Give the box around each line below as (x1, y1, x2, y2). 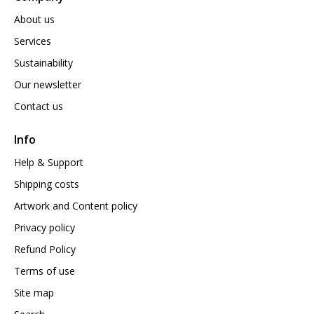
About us (14, 13, 55, 27)
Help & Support (14, 156, 83, 170)
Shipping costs (14, 177, 79, 191)
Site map (14, 286, 54, 300)
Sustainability (14, 56, 73, 70)
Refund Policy (14, 243, 76, 257)
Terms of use (14, 264, 75, 278)
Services (14, 34, 51, 48)
